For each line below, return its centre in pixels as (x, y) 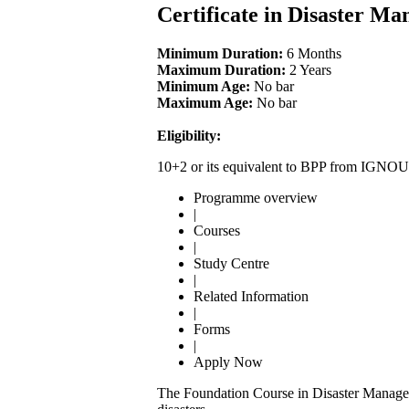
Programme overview (256, 197)
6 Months (312, 53)
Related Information (251, 296)
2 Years (309, 69)
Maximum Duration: (221, 69)
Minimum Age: (204, 86)
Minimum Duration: (220, 53)
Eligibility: (189, 135)
